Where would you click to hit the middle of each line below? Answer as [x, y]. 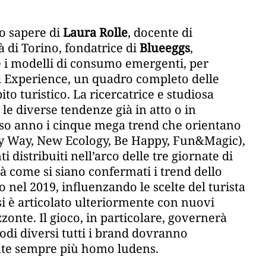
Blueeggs [165, 48]
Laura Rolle [95, 33]
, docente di [160, 33]
